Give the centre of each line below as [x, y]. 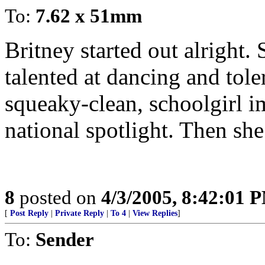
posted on [58, 197]
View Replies [155, 213]
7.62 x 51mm [89, 16]
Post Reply [29, 213]
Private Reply [80, 213]
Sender [65, 239]
